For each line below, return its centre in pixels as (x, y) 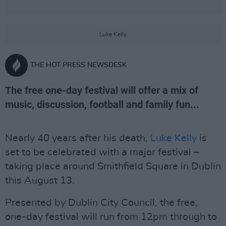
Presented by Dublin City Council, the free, (101, 203)
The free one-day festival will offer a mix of (102, 90)
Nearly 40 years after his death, (78, 138)
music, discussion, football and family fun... (102, 104)
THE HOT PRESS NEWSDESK (78, 65)
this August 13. (40, 181)
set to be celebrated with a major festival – (102, 152)
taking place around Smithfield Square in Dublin (113, 166)
